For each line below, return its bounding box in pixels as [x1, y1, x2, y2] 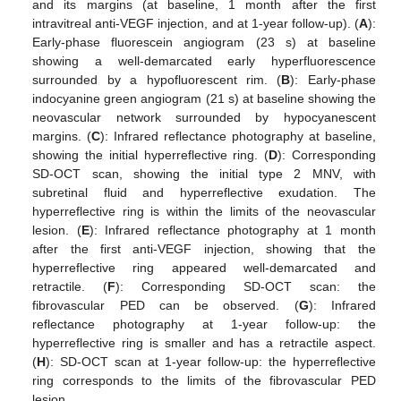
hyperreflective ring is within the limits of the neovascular [32, 204, 376, 219]
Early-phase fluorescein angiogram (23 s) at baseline [32, 35, 376, 50]
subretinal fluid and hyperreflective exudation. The [32, 185, 376, 200]
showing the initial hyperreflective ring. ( [32, 148, 269, 163]
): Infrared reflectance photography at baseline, [100, 129, 376, 144]
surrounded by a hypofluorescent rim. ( [32, 73, 282, 88]
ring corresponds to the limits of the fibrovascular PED [32, 373, 376, 388]
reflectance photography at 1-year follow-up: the [32, 317, 376, 332]
